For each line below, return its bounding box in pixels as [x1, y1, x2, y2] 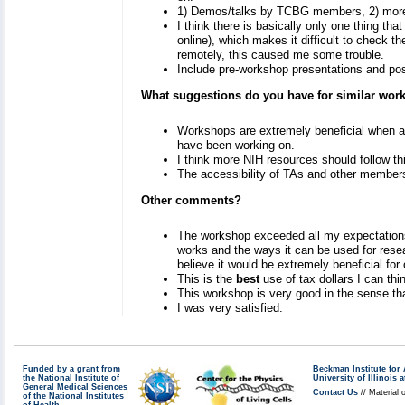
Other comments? [141, 193, 241, 208]
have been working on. [177, 138, 295, 153]
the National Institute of [23, 373, 119, 383]
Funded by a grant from [23, 364, 120, 374]
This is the [177, 272, 236, 287]
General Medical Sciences [23, 382, 127, 392]
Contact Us [313, 388, 358, 398]
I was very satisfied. [177, 301, 283, 316]
